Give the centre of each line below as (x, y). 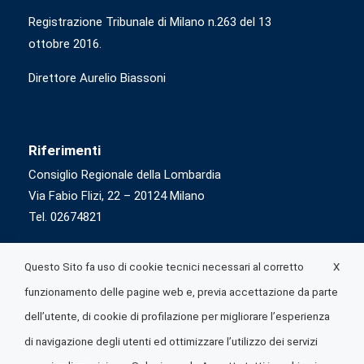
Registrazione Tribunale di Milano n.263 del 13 (150, 22)
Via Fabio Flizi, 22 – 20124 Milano (117, 196)
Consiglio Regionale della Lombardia (125, 175)
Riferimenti (65, 151)
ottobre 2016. (65, 44)
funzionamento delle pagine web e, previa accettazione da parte (181, 292)
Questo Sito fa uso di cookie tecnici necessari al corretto (164, 267)
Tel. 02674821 (65, 217)
